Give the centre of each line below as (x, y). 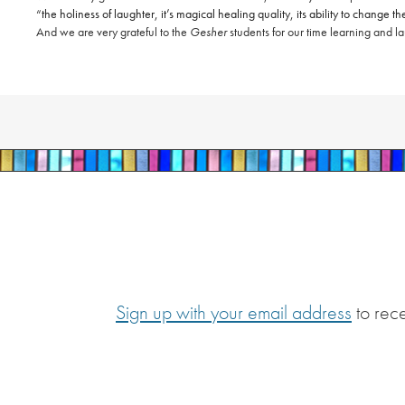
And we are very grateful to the (113, 32)
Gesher (208, 32)
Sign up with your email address (234, 313)
